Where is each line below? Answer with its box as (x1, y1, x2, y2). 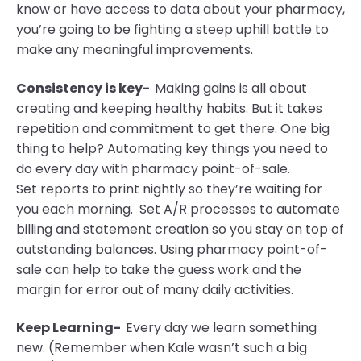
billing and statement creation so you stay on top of (16, 219, 344, 239)
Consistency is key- (16, 78, 152, 98)
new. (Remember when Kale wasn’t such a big (16, 338, 307, 357)
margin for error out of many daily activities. (16, 280, 297, 299)
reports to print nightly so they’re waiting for (40, 179, 322, 198)
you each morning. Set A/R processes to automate (16, 199, 340, 218)
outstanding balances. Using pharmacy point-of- (16, 239, 327, 259)
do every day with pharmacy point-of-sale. (16, 159, 290, 178)
